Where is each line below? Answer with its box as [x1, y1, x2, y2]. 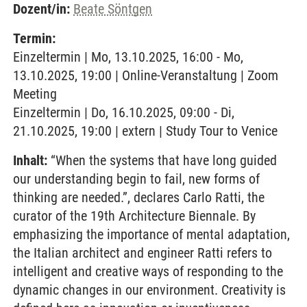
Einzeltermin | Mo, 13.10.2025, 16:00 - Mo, [13, 49, 243, 65]
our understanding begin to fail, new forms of [13, 171, 260, 187]
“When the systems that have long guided [47, 152, 277, 169]
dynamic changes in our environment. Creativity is [13, 282, 286, 298]
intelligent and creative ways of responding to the [13, 263, 283, 280]
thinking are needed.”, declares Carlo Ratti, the [13, 189, 265, 206]
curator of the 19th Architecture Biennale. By [13, 208, 256, 224]
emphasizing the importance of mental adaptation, [13, 226, 290, 243]
